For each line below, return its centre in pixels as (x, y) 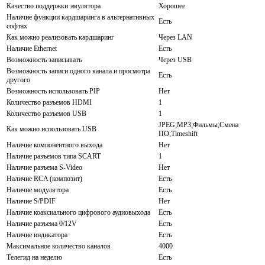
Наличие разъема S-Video (44, 167)
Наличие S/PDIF (31, 201)
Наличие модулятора (38, 190)
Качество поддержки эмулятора (54, 6)
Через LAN (175, 37)
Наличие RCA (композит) (44, 178)
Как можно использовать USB (51, 129)
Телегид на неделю (34, 257)
